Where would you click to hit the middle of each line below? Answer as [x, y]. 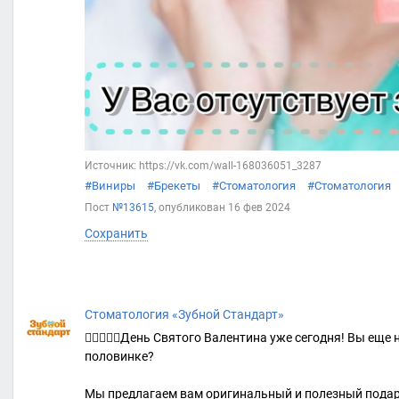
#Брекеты [174, 186]
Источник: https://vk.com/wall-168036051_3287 [203, 166]
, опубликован [191, 208]
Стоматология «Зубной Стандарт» [184, 315]
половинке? [119, 357]
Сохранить [116, 234]
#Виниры [110, 186]
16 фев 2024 [259, 208]
